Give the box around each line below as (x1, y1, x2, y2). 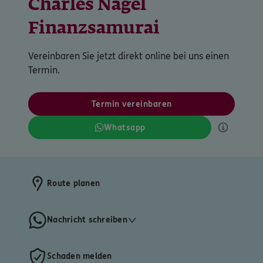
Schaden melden (47, 251, 112, 262)
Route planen (47, 178, 100, 189)
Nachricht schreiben (47, 215, 127, 225)
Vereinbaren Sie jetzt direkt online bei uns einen (28, 50, 229, 62)
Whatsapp (103, 122, 146, 133)
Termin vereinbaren (91, 99, 172, 109)
